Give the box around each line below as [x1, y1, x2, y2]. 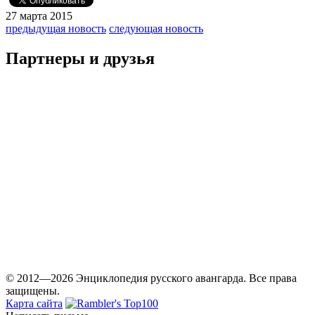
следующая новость [109, 22, 203, 34]
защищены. [6, 284, 60, 297]
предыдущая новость [6, 22, 106, 34]
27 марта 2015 [6, 9, 72, 22]
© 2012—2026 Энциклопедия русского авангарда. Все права [6, 271, 297, 284]
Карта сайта [6, 297, 63, 309]
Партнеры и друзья [6, 49, 155, 67]
